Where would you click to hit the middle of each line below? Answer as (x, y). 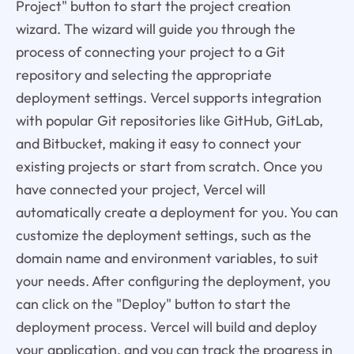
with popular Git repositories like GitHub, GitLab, (169, 120)
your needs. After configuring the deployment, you (173, 281)
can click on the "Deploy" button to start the (153, 303)
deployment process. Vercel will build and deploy (166, 326)
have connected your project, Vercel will (140, 189)
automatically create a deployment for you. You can (177, 212)
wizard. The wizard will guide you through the (155, 28)
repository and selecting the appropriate (143, 74)
